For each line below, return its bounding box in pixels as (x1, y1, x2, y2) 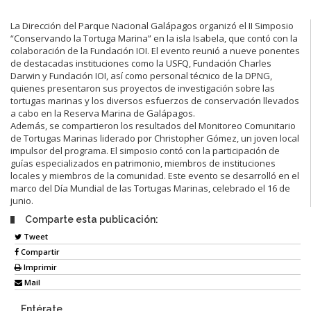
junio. (10, 194, 33, 207)
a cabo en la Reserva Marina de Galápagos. (10, 106, 195, 119)
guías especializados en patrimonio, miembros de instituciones (10, 156, 276, 169)
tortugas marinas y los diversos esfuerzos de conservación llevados (10, 94, 299, 107)
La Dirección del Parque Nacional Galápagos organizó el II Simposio (10, 19, 294, 32)
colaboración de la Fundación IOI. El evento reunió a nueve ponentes (10, 44, 300, 57)
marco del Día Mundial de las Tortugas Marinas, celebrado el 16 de (10, 181, 290, 194)
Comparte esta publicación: (25, 213, 158, 225)
